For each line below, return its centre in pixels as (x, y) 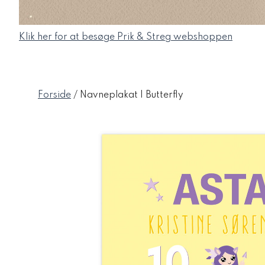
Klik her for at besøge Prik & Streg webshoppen (126, 37)
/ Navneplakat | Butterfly (127, 95)
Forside (54, 95)
